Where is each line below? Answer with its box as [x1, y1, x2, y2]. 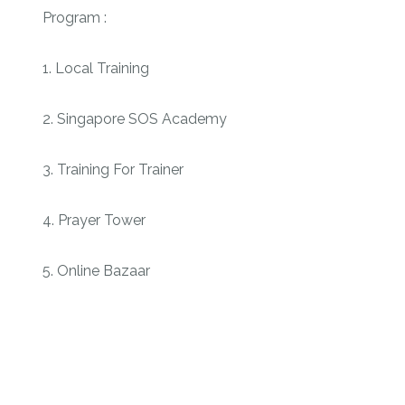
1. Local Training [42, 59, 149, 77]
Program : [42, 8, 107, 26]
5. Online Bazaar [42, 261, 150, 279]
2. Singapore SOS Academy [42, 109, 227, 127]
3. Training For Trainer [42, 160, 184, 178]
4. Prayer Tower [42, 211, 146, 229]
